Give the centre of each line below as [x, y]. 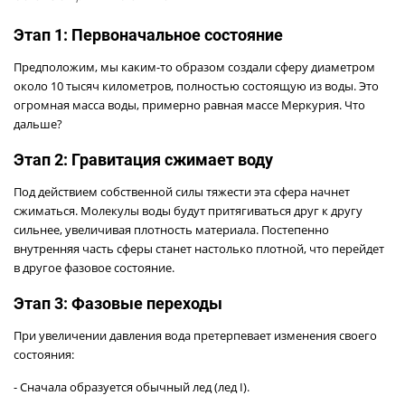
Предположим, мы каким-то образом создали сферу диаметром [194, 66]
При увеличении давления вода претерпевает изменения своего [195, 335]
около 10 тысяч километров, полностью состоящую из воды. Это [196, 85]
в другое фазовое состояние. [94, 267]
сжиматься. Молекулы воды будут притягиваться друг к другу [188, 210]
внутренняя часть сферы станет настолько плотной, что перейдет [199, 248]
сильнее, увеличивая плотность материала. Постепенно [171, 229]
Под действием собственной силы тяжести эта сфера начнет [182, 191]
